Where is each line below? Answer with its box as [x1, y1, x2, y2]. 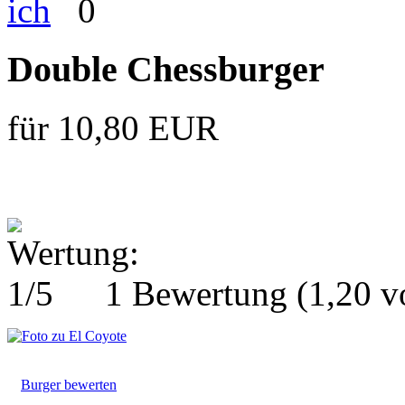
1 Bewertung [96, 273, 297, 313]
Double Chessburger [7, 49, 325, 89]
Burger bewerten [21, 376, 117, 392]
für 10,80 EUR [7, 108, 219, 147]
